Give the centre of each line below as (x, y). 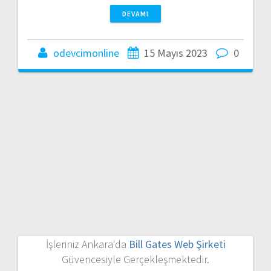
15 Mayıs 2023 (176, 53)
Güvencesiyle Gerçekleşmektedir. (135, 259)
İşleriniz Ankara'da (87, 244)
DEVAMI (135, 13)
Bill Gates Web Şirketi (177, 244)
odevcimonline (86, 53)
